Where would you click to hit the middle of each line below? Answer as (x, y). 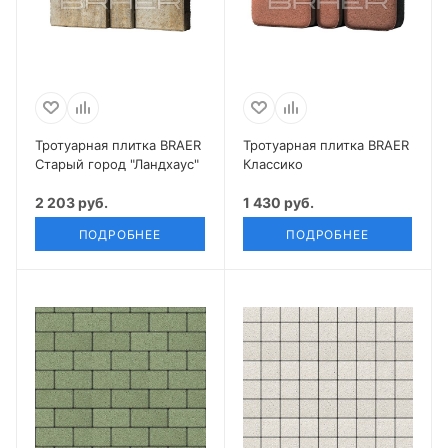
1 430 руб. (278, 202)
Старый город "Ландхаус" (117, 163)
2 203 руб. (71, 202)
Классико (272, 163)
